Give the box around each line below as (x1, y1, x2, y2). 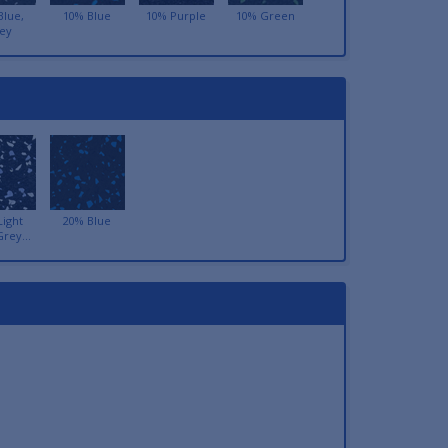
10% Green (235, 7, 295, 23)
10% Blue (63, 7, 111, 23)
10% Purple (146, 7, 206, 23)
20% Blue (63, 212, 111, 228)
